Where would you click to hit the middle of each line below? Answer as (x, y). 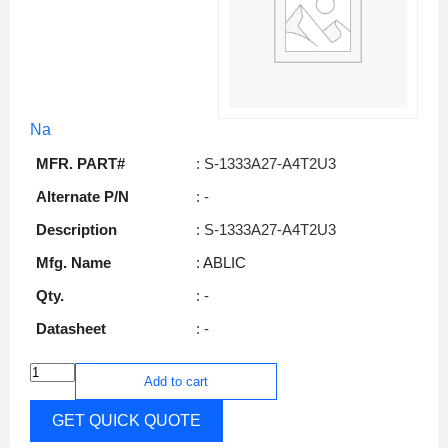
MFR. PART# (80, 163)
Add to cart (176, 381)
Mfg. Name (73, 262)
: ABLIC (221, 262)
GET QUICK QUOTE (126, 420)
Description (76, 229)
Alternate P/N (82, 196)
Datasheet (71, 328)
